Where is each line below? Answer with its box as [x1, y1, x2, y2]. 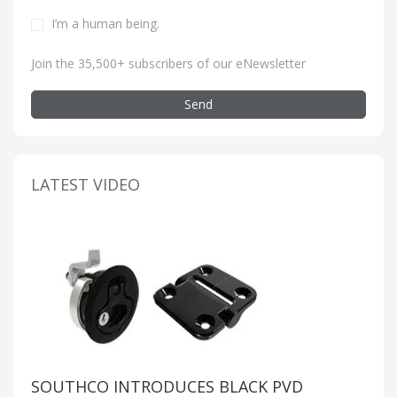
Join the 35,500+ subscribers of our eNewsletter [31, 55, 306, 73]
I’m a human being [51, 15, 157, 33]
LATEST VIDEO [31, 174, 140, 196]
